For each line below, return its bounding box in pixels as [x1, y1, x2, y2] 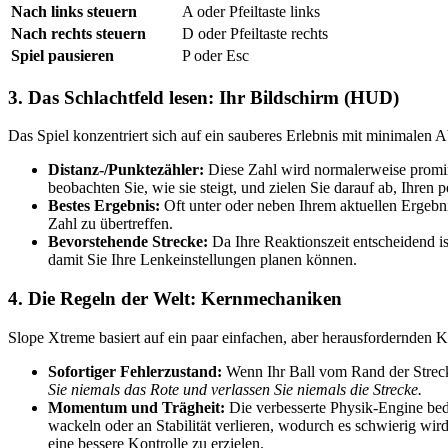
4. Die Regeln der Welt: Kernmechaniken [8, 287, 342, 309]
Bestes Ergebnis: [48, 197, 160, 215]
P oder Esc [182, 46, 249, 64]
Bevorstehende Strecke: [48, 233, 208, 251]
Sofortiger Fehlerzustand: [48, 362, 222, 380]
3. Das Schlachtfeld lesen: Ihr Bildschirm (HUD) [8, 86, 399, 108]
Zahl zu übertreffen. [48, 215, 173, 233]
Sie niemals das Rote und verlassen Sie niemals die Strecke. [48, 380, 422, 398]
